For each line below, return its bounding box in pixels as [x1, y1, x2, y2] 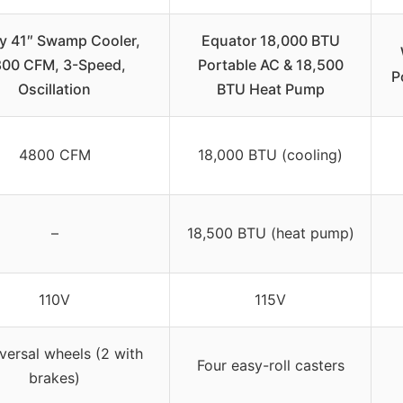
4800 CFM [18, 146, 91, 165]
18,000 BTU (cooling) [198, 146, 343, 165]
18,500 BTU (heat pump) [186, 224, 354, 243]
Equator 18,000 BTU [201, 31, 340, 50]
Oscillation [18, 80, 91, 99]
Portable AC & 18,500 [197, 56, 344, 75]
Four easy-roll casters [196, 356, 345, 375]
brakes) [29, 369, 80, 388]
